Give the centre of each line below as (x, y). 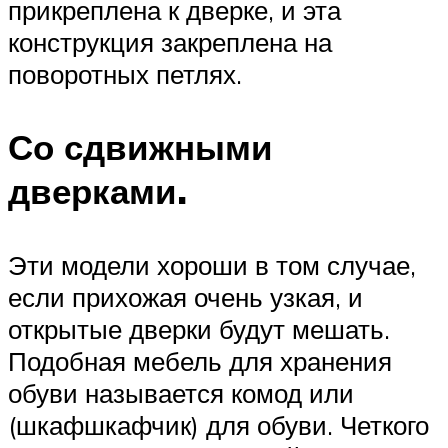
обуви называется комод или (181, 392)
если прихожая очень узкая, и (185, 296)
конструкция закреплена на (170, 42)
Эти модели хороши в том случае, (212, 264)
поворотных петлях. (125, 74)
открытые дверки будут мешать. (199, 328)
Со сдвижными (140, 147)
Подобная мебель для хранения (200, 360)
